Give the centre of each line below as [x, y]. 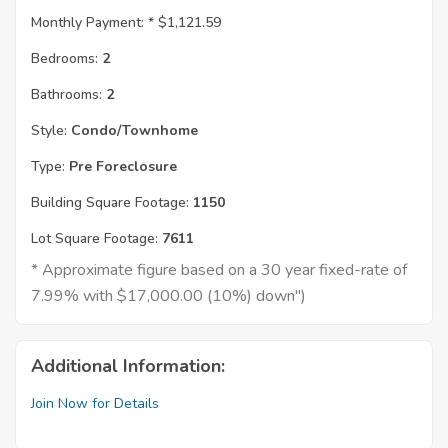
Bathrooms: [66, 95]
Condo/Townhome [132, 131]
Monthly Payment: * [92, 23]
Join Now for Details [95, 404]
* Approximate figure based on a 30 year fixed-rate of [219, 270]
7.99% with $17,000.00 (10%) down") [168, 296]
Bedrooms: [64, 59]
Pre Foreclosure [121, 167]
